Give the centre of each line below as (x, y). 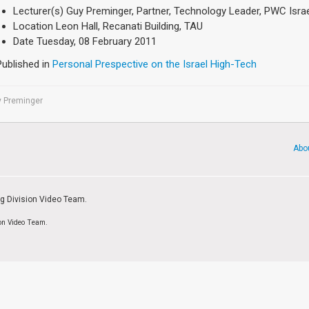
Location (33, 26)
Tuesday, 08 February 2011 (97, 41)
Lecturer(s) (38, 11)
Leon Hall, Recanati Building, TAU (129, 26)
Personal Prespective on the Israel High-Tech (154, 64)
